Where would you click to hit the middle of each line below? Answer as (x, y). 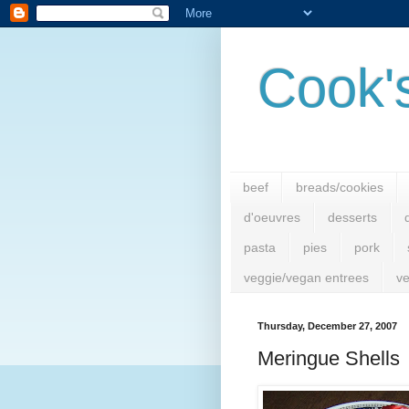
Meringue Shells (329, 358)
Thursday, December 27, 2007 (327, 326)
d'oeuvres (272, 218)
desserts (352, 218)
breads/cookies (340, 188)
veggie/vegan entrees (306, 277)
